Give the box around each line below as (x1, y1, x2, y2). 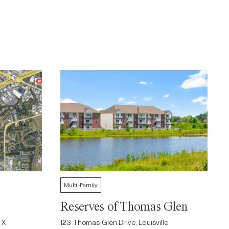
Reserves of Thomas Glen (60, 199, 188, 214)
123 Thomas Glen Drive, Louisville (60, 218, 169, 226)
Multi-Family (64, 181, 98, 189)
